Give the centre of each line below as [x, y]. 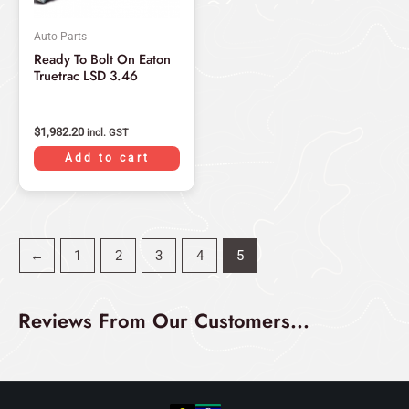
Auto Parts [60, 37]
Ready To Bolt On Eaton [102, 59]
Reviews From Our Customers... [164, 320]
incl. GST [108, 133]
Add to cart [107, 157]
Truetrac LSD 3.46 [86, 76]
